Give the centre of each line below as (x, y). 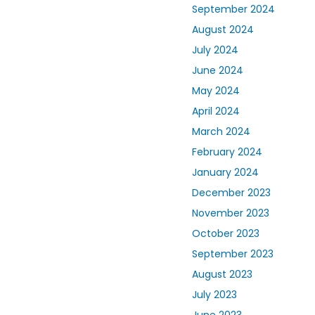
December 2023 (231, 193)
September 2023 (233, 254)
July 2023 (214, 295)
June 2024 (218, 71)
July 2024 (215, 50)
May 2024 (216, 91)
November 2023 (231, 213)
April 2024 (216, 111)
